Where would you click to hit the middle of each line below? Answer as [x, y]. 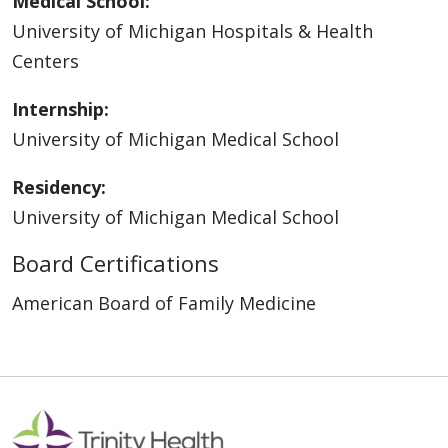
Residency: [59, 187]
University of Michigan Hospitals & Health [192, 31]
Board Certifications [115, 263]
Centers [45, 61]
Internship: [60, 109]
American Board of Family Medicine [164, 303]
